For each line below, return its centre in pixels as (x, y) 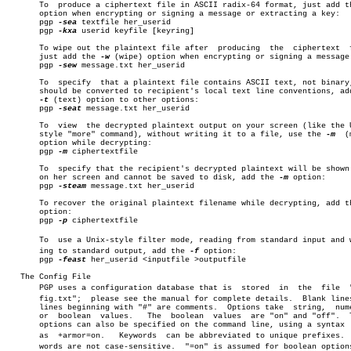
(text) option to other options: (124, 100)
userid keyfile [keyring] (136, 31)
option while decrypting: (79, 143)
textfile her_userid (124, 22)
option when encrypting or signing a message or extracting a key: (173, 14)
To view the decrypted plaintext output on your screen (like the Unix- (42, 126)
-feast (72, 260)
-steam (72, 186)
